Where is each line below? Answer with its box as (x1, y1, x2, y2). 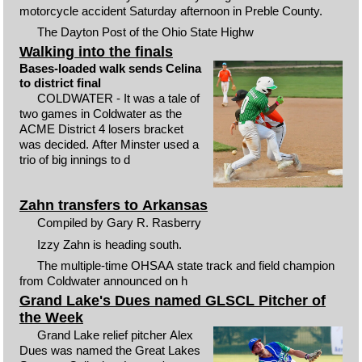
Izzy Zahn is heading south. (37, 237, 183, 251)
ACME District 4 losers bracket (19, 121, 183, 136)
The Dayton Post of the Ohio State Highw (37, 25, 255, 39)
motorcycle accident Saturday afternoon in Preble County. (19, 3, 322, 18)
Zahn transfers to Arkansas (19, 197, 208, 214)
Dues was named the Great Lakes (19, 343, 200, 357)
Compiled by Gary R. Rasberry (37, 216, 205, 230)
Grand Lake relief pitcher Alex (37, 327, 194, 342)
